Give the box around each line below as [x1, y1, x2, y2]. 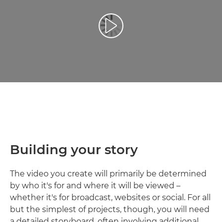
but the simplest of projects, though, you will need [10, 205, 210, 215]
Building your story [10, 142, 138, 158]
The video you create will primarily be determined [10, 169, 207, 179]
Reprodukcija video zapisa [110, 25, 200, 35]
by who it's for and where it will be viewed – [10, 181, 180, 191]
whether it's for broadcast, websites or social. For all [10, 193, 211, 203]
